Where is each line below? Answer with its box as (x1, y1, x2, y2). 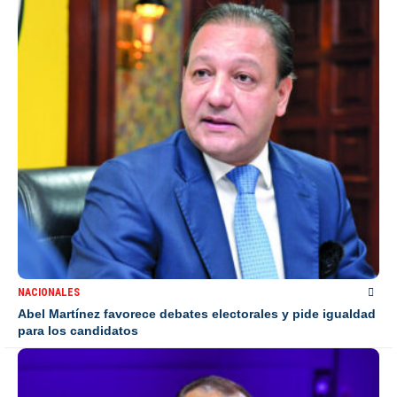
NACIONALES (18, 285, 80, 299)
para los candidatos (18, 323, 138, 338)
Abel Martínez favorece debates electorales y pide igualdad (18, 306, 376, 321)
